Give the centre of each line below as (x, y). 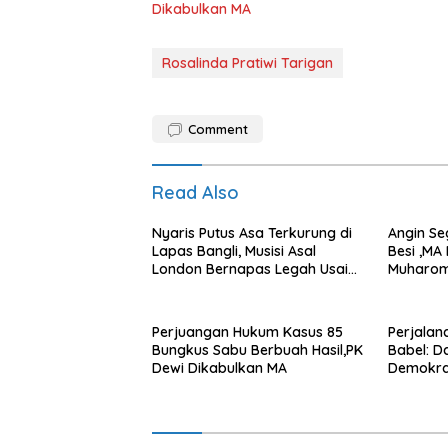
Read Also (195, 192)
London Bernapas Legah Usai (250, 268)
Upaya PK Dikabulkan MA (236, 286)
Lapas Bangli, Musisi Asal (234, 250)
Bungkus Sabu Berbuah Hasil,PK (257, 349)
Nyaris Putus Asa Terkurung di (252, 232)
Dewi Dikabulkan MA (219, 367)
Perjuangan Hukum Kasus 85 (247, 331)
